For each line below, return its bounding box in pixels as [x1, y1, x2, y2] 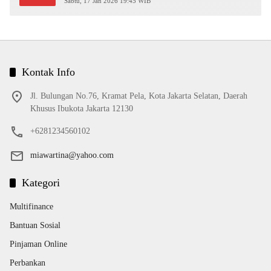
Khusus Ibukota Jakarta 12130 [30, 104, 133, 114]
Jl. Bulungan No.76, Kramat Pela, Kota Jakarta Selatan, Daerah [30, 91, 247, 101]
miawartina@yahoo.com [30, 151, 114, 160]
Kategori [22, 177, 60, 189]
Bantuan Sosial [10, 221, 60, 230]
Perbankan [10, 258, 45, 268]
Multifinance [10, 202, 53, 212]
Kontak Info [22, 66, 75, 79]
